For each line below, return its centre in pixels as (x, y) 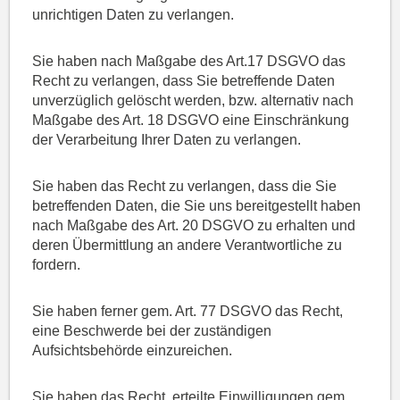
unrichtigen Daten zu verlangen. (133, 15)
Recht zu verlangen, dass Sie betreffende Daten (184, 81)
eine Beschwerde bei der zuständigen (152, 331)
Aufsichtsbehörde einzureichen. (133, 351)
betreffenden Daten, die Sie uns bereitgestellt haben (197, 206)
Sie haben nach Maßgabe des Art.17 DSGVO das (189, 62)
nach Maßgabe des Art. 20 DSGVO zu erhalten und (194, 226)
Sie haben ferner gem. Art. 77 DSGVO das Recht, (188, 312)
